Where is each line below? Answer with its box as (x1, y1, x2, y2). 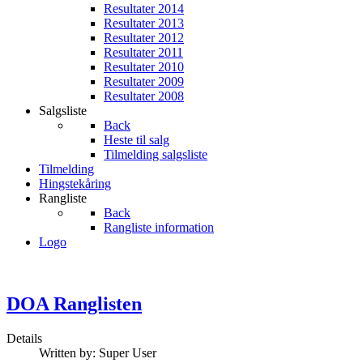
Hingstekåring (39, 177, 111, 190)
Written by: (39, 345, 99, 360)
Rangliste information (104, 220, 214, 234)
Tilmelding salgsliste (104, 147, 207, 161)
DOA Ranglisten (6, 293, 142, 314)
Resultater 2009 (104, 75, 184, 88)
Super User (99, 345, 156, 360)
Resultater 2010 (104, 60, 184, 74)
